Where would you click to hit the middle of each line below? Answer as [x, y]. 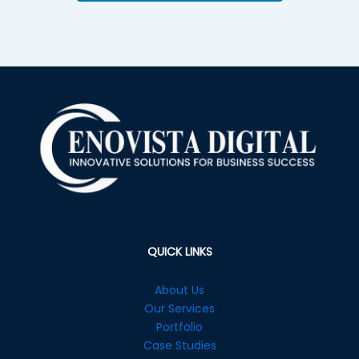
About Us [179, 290]
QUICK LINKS [179, 252]
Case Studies [179, 345]
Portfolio [179, 327]
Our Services [179, 308]
